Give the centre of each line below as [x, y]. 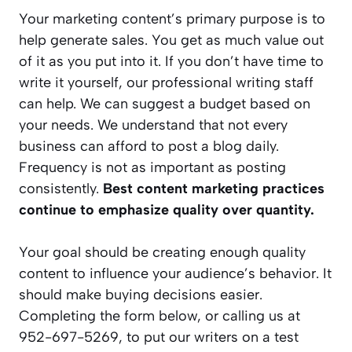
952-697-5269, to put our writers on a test [159, 337]
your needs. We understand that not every [153, 125]
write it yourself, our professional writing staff [166, 83]
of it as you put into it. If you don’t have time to [171, 62]
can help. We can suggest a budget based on [165, 104]
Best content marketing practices [214, 189]
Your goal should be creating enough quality [162, 253]
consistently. [61, 189]
